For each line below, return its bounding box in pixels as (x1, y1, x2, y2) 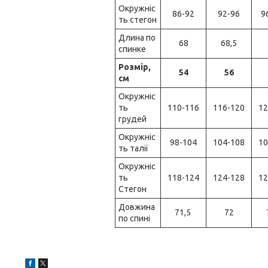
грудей (118, 114, 147, 124)
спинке (118, 44, 146, 54)
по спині (118, 214, 150, 223)
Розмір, (118, 62, 151, 72)
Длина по (118, 33, 156, 42)
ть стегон (118, 15, 157, 25)
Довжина (118, 202, 155, 212)
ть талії (118, 144, 148, 153)
